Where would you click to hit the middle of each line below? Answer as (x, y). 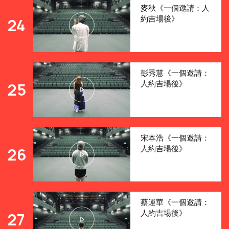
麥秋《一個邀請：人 (175, 8)
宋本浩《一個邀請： (175, 138)
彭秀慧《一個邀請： (175, 73)
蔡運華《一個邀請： (175, 202)
